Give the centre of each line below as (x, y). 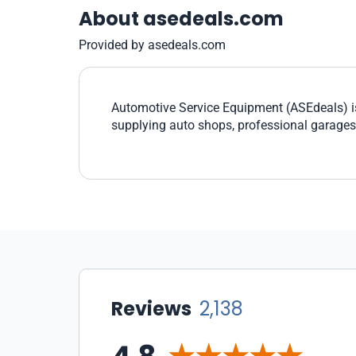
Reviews (153, 309)
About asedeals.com (181, 19)
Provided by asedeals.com (152, 45)
